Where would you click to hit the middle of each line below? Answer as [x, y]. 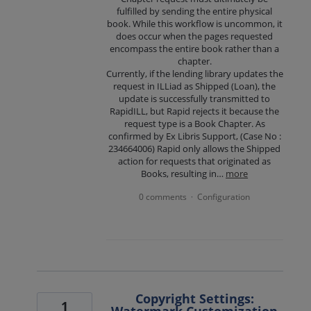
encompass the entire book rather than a [195, 48]
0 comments [163, 196]
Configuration [224, 196]
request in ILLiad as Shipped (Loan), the [195, 86]
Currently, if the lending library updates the [194, 73]
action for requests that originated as [195, 161]
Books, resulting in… [184, 173]
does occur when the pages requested [195, 36]
